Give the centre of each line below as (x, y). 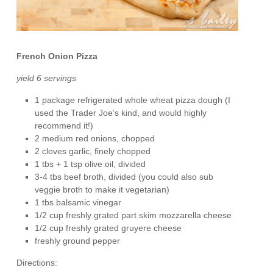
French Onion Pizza (57, 56)
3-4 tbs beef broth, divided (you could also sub (124, 176)
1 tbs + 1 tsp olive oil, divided (90, 164)
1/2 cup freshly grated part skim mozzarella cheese (133, 215)
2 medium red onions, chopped (95, 138)
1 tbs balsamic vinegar (78, 202)
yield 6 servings (47, 78)
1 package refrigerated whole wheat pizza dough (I (133, 100)
